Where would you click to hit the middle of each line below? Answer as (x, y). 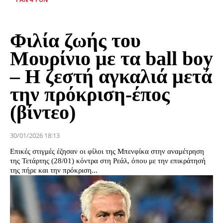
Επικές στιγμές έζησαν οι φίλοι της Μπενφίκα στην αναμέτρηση (107, 152)
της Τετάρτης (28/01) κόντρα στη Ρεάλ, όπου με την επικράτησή (108, 161)
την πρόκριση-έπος (90, 95)
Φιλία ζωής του (75, 41)
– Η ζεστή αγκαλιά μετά (111, 77)
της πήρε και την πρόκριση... (54, 170)
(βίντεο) (43, 112)
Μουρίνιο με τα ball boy (111, 59)
